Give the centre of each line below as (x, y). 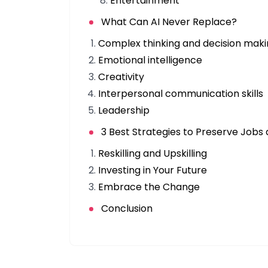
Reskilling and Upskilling (153, 154)
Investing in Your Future (153, 170)
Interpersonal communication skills (181, 94)
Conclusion (127, 209)
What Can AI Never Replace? (169, 22)
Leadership (124, 111)
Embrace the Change (149, 187)
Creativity (121, 77)
